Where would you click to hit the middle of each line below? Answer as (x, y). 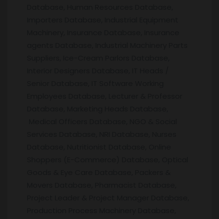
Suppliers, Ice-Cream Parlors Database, (98, 58)
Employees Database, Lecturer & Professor (105, 96)
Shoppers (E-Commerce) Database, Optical (108, 159)
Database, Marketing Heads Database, (98, 109)
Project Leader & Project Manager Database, (108, 197)
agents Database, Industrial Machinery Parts (107, 45)
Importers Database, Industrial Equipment (103, 20)
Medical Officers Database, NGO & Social (102, 121)
